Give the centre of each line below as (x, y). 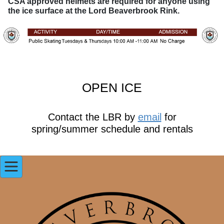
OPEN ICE (112, 87)
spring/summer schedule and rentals (112, 129)
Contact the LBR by (93, 117)
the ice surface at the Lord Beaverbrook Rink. (94, 11)
